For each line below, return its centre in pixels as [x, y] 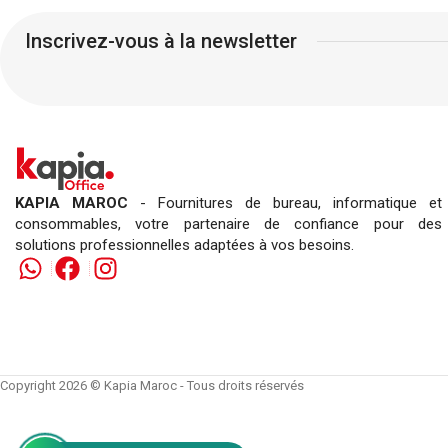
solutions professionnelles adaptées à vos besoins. [184, 244]
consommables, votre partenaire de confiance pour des [228, 223]
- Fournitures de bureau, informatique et [291, 202]
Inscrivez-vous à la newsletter [161, 41]
